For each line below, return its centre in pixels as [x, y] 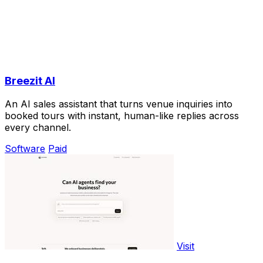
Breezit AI [30, 80]
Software [25, 149]
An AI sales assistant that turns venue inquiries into [119, 104]
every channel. [38, 128]
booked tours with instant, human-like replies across [122, 116]
